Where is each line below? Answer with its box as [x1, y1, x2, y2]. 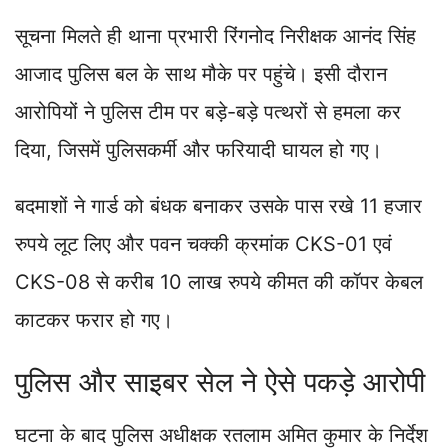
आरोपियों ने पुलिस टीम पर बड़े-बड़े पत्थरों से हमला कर [15, 99, 401, 124]
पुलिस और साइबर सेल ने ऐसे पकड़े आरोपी [15, 364, 425, 399]
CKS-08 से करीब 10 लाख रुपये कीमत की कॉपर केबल [15, 269, 423, 294]
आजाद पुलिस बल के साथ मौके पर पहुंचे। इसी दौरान [15, 61, 387, 86]
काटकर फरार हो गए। [15, 307, 173, 332]
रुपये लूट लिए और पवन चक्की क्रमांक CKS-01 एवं [15, 231, 392, 256]
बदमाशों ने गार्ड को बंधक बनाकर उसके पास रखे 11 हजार [15, 193, 422, 218]
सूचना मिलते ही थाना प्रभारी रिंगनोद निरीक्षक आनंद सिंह [15, 23, 416, 48]
